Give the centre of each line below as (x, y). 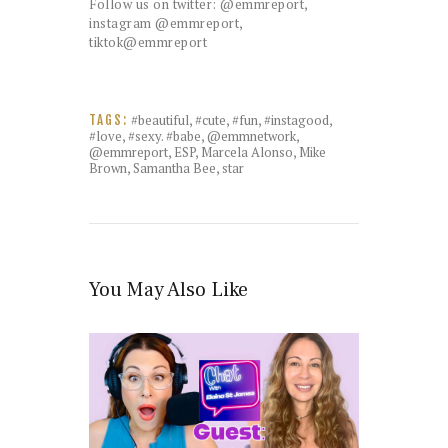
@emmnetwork (251, 136)
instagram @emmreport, (166, 22)
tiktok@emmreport (148, 41)
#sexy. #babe (164, 136)
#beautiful (160, 120)
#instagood (296, 120)
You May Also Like (168, 289)
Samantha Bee (174, 168)
